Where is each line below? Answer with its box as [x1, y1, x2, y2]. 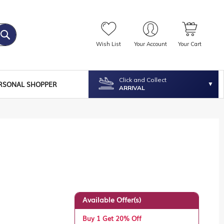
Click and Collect [119, 76, 167, 84]
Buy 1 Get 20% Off [82, 213, 142, 223]
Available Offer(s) [82, 194, 141, 204]
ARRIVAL [119, 84, 145, 92]
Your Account [133, 40, 167, 48]
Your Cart [177, 40, 201, 48]
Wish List [95, 40, 121, 48]
